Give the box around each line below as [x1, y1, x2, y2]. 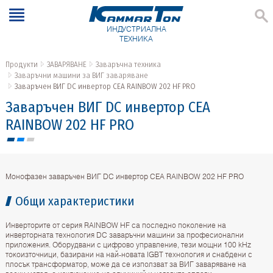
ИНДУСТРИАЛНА [106, 24, 166, 34]
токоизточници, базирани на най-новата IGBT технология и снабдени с [5, 250, 252, 260]
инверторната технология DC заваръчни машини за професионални [5, 230, 244, 240]
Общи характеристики [15, 194, 134, 209]
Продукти [5, 60, 38, 69]
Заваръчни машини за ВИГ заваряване [14, 71, 148, 80]
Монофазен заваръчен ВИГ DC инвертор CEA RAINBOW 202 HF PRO [5, 172, 244, 182]
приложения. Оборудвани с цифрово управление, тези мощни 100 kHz [5, 240, 251, 250]
